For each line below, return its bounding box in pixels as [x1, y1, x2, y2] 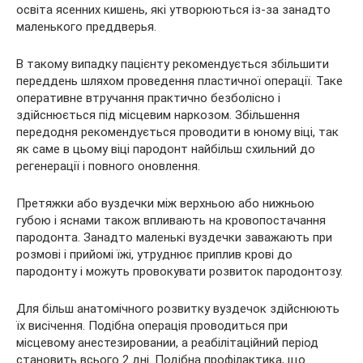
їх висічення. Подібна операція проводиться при [16, 318, 288, 333]
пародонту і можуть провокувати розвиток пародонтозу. [16, 264, 343, 279]
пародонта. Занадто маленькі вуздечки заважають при [16, 230, 332, 245]
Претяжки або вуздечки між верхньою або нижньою [16, 196, 314, 211]
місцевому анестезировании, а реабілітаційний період [16, 335, 318, 350]
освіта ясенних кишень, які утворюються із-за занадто [16, 2, 331, 17]
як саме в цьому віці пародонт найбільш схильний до [16, 142, 315, 156]
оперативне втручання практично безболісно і [16, 91, 280, 105]
